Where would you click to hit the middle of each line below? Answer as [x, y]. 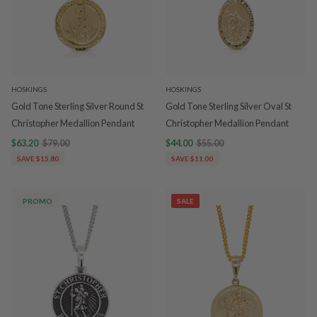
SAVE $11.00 [192, 158]
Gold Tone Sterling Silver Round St [77, 106]
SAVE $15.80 [38, 158]
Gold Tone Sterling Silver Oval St [229, 106]
